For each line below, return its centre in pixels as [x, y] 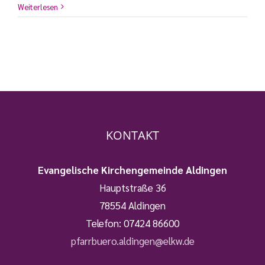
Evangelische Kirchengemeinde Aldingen [132, 169]
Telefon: [105, 223]
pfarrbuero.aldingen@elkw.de [132, 240]
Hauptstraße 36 [132, 187]
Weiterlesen [38, 7]
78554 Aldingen [132, 205]
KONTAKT [132, 135]
